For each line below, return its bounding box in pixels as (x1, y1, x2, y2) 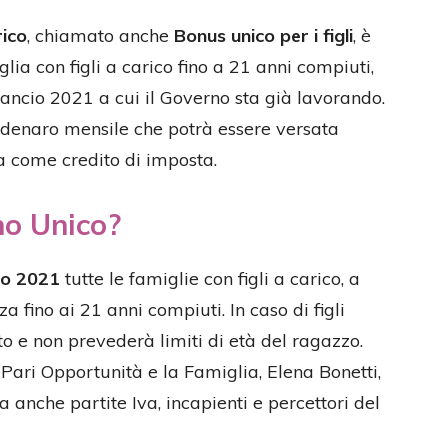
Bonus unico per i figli (174, 24, 353, 47)
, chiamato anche (27, 24, 174, 47)
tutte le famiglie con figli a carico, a (60, 267, 360, 290)
